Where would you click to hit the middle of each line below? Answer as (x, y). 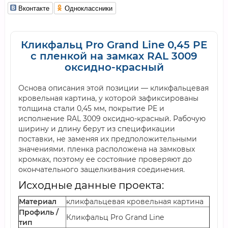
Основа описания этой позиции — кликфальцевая (113, 88)
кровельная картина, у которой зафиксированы (108, 98)
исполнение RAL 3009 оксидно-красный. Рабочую (112, 119)
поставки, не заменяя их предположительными (108, 139)
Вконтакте (34, 8)
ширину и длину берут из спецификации (97, 129)
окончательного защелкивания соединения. (102, 169)
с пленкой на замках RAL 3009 (114, 56)
